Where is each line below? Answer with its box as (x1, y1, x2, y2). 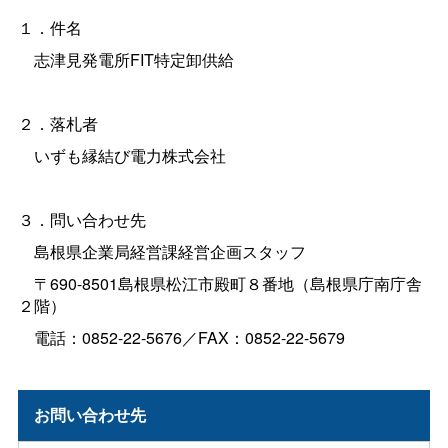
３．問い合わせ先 (17, 207, 146, 231)
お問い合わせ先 (34, 403, 147, 427)
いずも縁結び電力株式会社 (17, 143, 226, 167)
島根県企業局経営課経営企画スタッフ (17, 239, 306, 263)
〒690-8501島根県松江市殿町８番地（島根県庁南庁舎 (17, 271, 422, 295)
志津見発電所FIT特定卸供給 (17, 47, 234, 71)
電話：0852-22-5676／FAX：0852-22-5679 (17, 325, 345, 349)
